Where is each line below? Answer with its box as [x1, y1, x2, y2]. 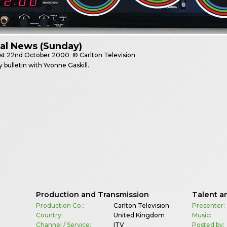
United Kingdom [113, 211, 165, 219]
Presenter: [192, 201, 225, 209]
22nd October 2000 [7, 51, 70, 59]
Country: [35, 211, 63, 219]
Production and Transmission [35, 190, 149, 199]
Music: [192, 211, 212, 219]
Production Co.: [35, 201, 84, 209]
